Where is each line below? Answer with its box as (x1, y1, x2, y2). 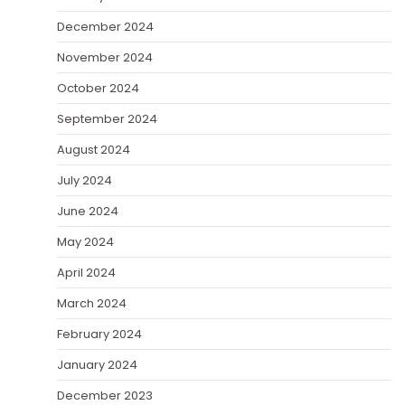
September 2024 (57, 109, 157, 127)
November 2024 (57, 48, 153, 66)
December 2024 (57, 17, 154, 35)
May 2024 (57, 232, 114, 250)
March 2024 (57, 294, 127, 312)
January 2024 (57, 355, 137, 373)
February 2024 (57, 325, 142, 343)
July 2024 (57, 171, 112, 189)
